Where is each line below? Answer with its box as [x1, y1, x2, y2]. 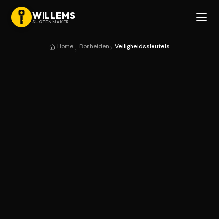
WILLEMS [32, 9, 76, 21]
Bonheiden [79, 43, 109, 50]
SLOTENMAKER [32, 19, 70, 24]
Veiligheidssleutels [115, 43, 170, 50]
